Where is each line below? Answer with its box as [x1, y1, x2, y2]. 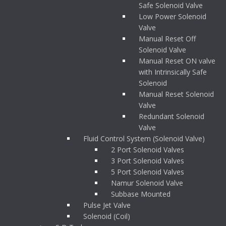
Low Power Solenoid [139, 12, 206, 21]
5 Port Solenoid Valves [111, 167, 184, 177]
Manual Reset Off [139, 34, 196, 43]
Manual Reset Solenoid [139, 89, 214, 99]
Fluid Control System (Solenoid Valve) [83, 134, 205, 143]
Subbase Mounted [111, 189, 171, 199]
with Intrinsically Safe [139, 67, 207, 77]
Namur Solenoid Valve [111, 178, 183, 188]
